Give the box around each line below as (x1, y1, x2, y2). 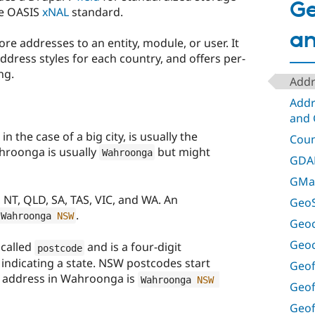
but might (155, 143, 210, 160)
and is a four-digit (84, 239, 181, 255)
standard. (69, 4, 123, 20)
